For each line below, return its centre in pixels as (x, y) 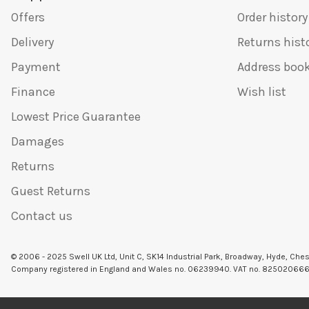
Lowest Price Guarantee (76, 117)
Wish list (262, 92)
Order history (272, 18)
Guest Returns (51, 191)
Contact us (42, 216)
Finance (33, 92)
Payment (36, 67)
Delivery (32, 42)
